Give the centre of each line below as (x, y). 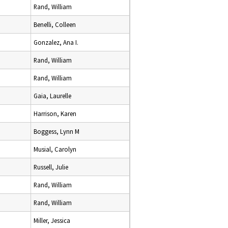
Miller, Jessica (52, 220)
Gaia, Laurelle (52, 96)
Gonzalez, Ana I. (56, 42)
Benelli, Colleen (55, 24)
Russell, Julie (51, 167)
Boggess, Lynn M (56, 131)
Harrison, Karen (55, 113)
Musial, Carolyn (55, 149)
